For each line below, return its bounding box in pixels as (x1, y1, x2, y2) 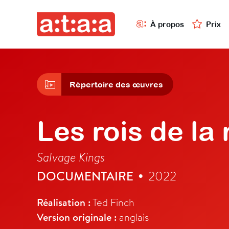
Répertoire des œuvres (70, 80, 163, 89)
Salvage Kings (37, 149, 105, 165)
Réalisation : (37, 195, 90, 210)
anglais (117, 210, 149, 224)
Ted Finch (90, 195, 134, 209)
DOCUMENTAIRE (37, 168, 133, 185)
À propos (150, 19, 184, 29)
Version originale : (37, 210, 117, 224)
